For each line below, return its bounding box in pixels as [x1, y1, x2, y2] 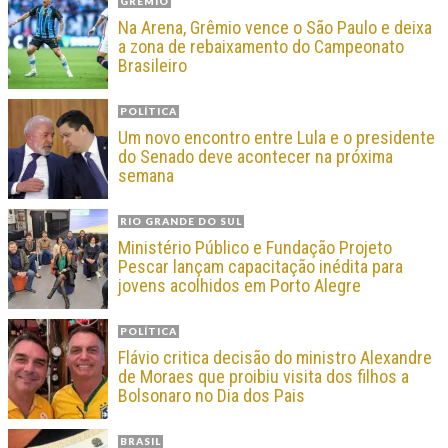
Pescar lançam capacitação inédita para [118, 256, 403, 278]
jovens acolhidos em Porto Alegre [118, 275, 361, 297]
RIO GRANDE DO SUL [120, 215, 242, 228]
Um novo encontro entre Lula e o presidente [118, 127, 435, 149]
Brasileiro [118, 55, 187, 77]
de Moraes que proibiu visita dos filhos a [118, 366, 409, 388]
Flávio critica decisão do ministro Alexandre [118, 347, 432, 369]
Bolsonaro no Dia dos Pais [118, 385, 305, 407]
